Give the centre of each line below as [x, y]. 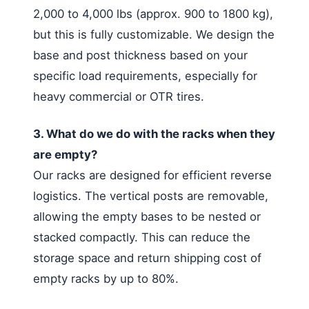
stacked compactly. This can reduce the [142, 237]
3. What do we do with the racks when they [154, 133]
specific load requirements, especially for [145, 76]
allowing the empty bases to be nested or [147, 216]
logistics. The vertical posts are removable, [151, 196]
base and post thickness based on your [140, 55]
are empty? [65, 154]
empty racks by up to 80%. [106, 278]
